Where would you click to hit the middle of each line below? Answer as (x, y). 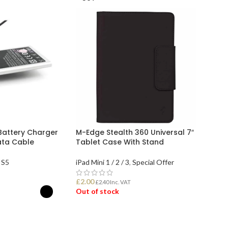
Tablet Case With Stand (120, 142)
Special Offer (153, 162)
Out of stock (97, 191)
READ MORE (101, 217)
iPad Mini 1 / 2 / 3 (102, 162)
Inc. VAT (120, 182)
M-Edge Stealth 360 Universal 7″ (135, 132)
